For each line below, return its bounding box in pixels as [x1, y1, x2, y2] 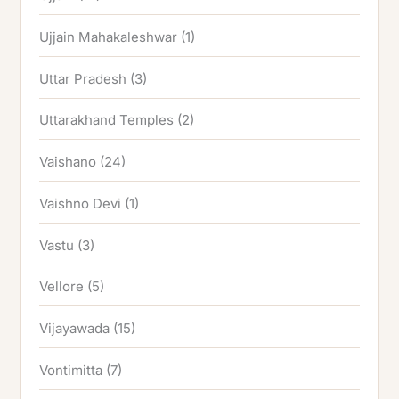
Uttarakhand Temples [39, 111, 175, 129]
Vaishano [39, 153, 97, 171]
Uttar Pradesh [39, 69, 127, 87]
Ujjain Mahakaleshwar [39, 28, 178, 45]
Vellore [39, 278, 85, 296]
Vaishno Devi [39, 194, 122, 212]
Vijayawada [39, 320, 110, 338]
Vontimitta [39, 361, 103, 379]
